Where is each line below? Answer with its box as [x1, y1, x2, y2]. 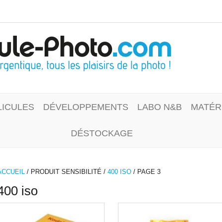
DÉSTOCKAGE [70, 128, 133, 138]
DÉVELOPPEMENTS [43, 102, 128, 112]
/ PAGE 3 [131, 168, 161, 175]
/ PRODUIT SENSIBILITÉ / [25, 168, 108, 175]
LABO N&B [137, 102, 182, 112]
